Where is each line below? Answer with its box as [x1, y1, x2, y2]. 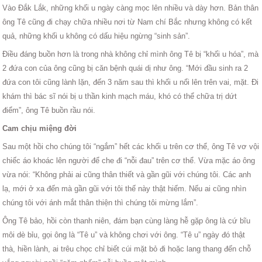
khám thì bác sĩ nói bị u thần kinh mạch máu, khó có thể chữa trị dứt [2, 91, 237, 101]
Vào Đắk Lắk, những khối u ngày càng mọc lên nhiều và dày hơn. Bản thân [2, 3, 259, 12]
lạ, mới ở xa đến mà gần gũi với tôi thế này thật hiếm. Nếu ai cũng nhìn [2, 184, 247, 193]
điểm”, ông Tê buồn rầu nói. [2, 105, 96, 115]
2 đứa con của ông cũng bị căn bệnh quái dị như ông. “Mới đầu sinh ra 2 [2, 63, 249, 73]
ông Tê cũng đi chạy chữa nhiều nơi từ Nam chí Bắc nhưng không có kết [2, 17, 253, 26]
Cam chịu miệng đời [2, 123, 77, 133]
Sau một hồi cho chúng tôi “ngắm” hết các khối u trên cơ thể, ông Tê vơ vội [2, 142, 260, 151]
